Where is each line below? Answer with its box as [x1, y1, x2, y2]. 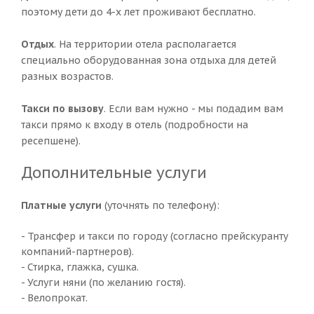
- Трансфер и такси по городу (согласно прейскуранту [21, 230, 288, 243]
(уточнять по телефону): [102, 199, 219, 212]
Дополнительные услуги [21, 163, 207, 182]
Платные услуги [21, 199, 102, 212]
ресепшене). [21, 135, 81, 147]
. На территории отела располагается [54, 38, 236, 50]
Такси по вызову [21, 102, 104, 115]
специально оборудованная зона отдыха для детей [21, 54, 276, 67]
